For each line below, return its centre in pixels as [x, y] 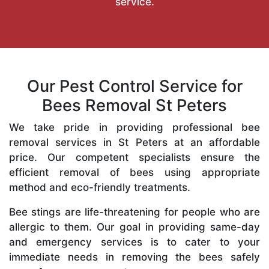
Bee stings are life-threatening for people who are [134, 212]
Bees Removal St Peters [134, 105]
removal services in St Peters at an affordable [134, 142]
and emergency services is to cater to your [134, 242]
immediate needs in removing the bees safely [134, 257]
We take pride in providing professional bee [134, 127]
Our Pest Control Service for [134, 86]
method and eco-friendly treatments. [100, 187]
